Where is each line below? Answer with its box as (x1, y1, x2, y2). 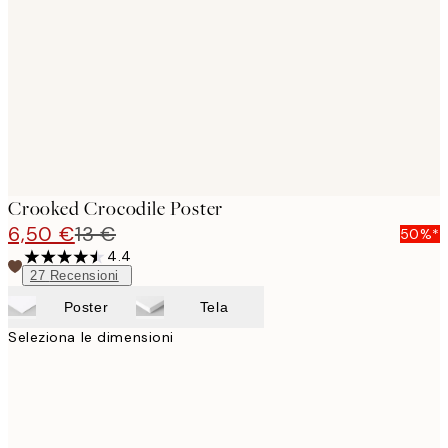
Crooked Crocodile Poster (8, 196, 224, 222)
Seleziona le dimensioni (8, 328, 174, 347)
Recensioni (49, 268, 119, 284)
